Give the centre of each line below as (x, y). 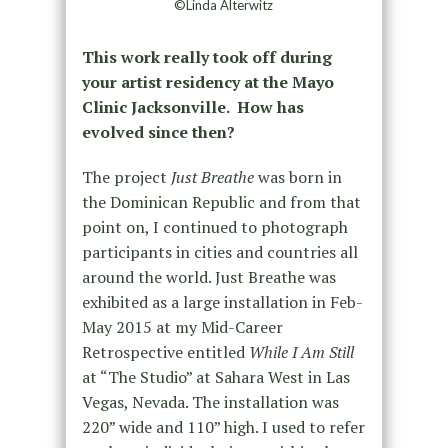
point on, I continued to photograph (214, 226)
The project (126, 176)
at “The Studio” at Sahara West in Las (215, 376)
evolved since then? (162, 131)
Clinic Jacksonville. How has (192, 106)
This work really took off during (206, 56)
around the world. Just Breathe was (208, 276)
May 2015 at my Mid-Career (182, 326)
